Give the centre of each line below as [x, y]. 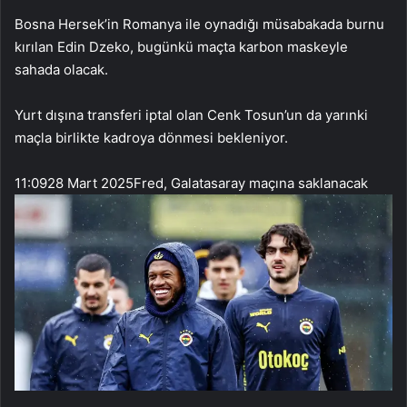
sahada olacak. [61, 70]
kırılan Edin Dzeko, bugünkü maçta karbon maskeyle [181, 47]
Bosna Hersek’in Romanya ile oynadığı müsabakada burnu [199, 25]
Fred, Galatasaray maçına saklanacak [251, 184]
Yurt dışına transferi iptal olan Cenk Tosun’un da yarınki [191, 115]
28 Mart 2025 [90, 184]
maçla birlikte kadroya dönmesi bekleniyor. [151, 138]
